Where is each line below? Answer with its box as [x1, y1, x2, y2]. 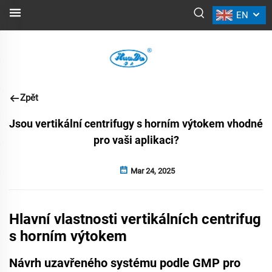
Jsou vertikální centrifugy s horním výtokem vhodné [9, 117, 263, 130]
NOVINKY [104, 27, 168, 44]
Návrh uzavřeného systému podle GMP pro [9, 256, 240, 270]
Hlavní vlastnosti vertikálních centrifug [9, 211, 261, 228]
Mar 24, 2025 [129, 166, 175, 175]
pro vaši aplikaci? [93, 134, 179, 146]
